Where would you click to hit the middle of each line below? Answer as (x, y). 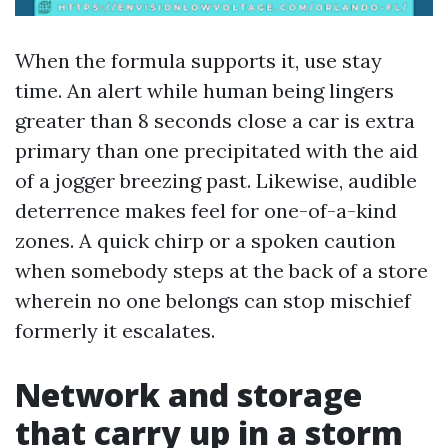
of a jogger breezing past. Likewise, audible (216, 180)
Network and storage (188, 394)
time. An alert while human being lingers (204, 90)
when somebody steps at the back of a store (221, 270)
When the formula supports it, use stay (198, 60)
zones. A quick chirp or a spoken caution (205, 240)
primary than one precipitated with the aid (216, 150)
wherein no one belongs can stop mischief (213, 300)
